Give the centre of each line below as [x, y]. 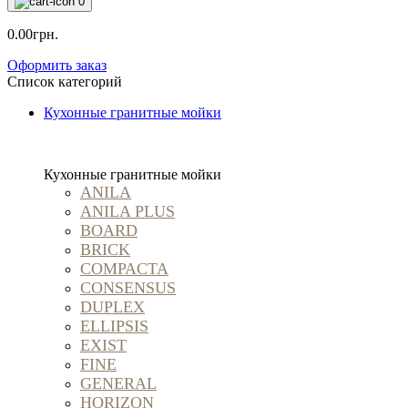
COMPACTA [124, 269]
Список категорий [65, 82]
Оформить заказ [57, 65]
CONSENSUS [128, 288]
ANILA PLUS [127, 211]
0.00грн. [33, 34]
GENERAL [118, 383]
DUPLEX [112, 307]
